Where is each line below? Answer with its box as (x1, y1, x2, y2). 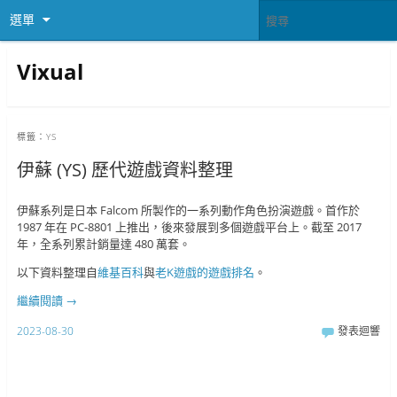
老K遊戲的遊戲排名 (154, 264, 254, 281)
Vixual (16, 56, 83, 86)
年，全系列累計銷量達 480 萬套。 (16, 236, 191, 253)
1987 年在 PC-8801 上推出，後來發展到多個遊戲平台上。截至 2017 (16, 219, 362, 236)
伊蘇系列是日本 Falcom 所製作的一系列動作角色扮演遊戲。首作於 (16, 202, 360, 219)
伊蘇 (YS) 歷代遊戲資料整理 (16, 158, 233, 183)
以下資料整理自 (16, 264, 97, 281)
